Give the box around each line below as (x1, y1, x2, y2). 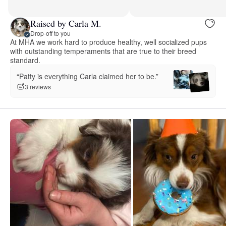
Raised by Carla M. (30, 17, 101, 29)
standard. (10, 55, 40, 66)
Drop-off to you (30, 28, 71, 37)
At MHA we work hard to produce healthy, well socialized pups (10, 37, 207, 47)
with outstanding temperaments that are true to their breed (10, 46, 197, 56)
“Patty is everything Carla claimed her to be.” (17, 71, 158, 81)
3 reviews (25, 82, 51, 91)
